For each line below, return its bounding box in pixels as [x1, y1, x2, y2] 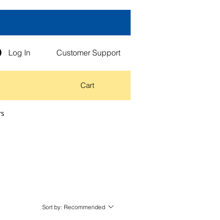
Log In [8, 48, 31, 57]
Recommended [64, 203, 105, 211]
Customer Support [56, 48, 120, 57]
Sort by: [42, 203, 62, 211]
